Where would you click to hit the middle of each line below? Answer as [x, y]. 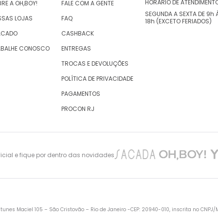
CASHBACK [78, 34]
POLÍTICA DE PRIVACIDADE [97, 79]
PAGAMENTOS [81, 94]
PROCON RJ [78, 109]
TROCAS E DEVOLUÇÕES [95, 64]
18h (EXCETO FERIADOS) [178, 21]
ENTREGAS [76, 49]
